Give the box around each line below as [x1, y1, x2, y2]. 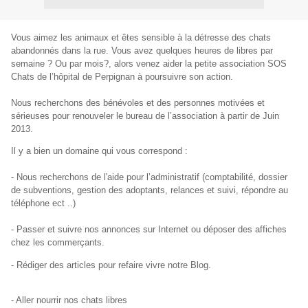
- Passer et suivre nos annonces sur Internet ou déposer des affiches [11, 224, 287, 235]
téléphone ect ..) [11, 198, 76, 209]
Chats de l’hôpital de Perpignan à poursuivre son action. [11, 71, 233, 82]
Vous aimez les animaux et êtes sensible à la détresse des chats [11, 32, 271, 43]
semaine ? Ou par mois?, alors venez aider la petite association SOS [11, 58, 287, 69]
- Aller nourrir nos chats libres [11, 294, 127, 305]
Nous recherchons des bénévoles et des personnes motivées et [11, 98, 265, 108]
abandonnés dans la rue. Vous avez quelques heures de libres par [11, 45, 273, 56]
